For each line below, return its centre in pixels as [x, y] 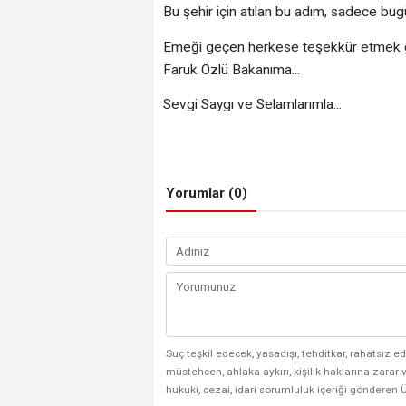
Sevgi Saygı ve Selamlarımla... [252, 105]
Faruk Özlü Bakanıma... [231, 69]
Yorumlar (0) [207, 193]
